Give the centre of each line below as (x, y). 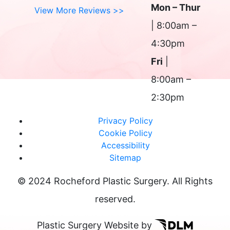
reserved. (115, 199)
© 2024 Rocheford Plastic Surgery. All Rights (115, 181)
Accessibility (125, 145)
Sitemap (125, 157)
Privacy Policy (125, 120)
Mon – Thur (175, 7)
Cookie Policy (125, 133)
